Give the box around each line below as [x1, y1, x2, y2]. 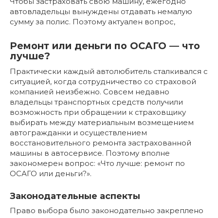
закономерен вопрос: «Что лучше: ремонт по [10, 158, 185, 168]
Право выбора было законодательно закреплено [10, 205, 203, 215]
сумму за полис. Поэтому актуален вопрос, [10, 17, 175, 26]
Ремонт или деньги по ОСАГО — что [10, 40, 200, 52]
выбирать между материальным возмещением [10, 117, 194, 127]
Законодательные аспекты [10, 190, 140, 201]
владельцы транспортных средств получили [10, 97, 183, 107]
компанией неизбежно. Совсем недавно [10, 87, 169, 96]
